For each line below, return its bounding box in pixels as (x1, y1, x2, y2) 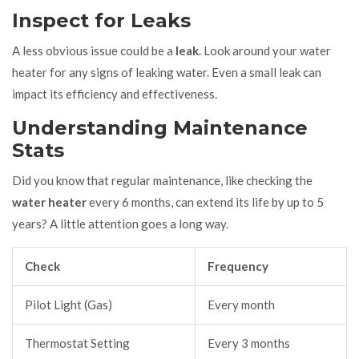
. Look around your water (199, 42, 331, 58)
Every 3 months (208, 335, 290, 350)
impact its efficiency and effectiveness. (12, 86, 217, 101)
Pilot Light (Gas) (25, 296, 112, 312)
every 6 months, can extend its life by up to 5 (87, 194, 324, 209)
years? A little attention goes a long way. (12, 216, 228, 231)
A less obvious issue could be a (12, 42, 175, 58)
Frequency (208, 258, 268, 273)
